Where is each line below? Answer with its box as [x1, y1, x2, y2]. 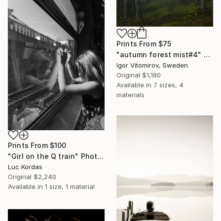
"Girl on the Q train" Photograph [97, 152, 104, 161]
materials [116, 91, 145, 99]
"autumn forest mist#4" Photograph [203, 50, 210, 59]
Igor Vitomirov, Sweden [116, 61, 188, 70]
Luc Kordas [8, 163, 42, 171]
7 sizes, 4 [153, 81, 184, 89]
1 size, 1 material [45, 183, 95, 191]
